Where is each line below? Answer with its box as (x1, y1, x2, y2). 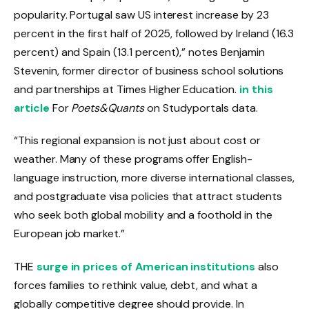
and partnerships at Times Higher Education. (14, 81, 239, 97)
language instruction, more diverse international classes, (14, 170, 295, 186)
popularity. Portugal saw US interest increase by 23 (14, 7, 269, 22)
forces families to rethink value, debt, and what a (14, 278, 257, 293)
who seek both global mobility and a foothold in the (14, 208, 272, 223)
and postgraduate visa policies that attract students (14, 189, 282, 204)
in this (239, 81, 273, 97)
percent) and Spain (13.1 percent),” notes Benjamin (14, 44, 265, 59)
